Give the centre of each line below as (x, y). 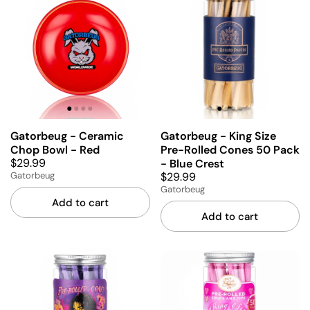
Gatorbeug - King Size (218, 136)
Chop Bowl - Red (55, 149)
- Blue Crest (192, 163)
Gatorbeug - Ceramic (67, 136)
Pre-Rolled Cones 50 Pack (230, 149)
